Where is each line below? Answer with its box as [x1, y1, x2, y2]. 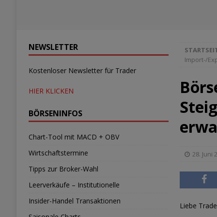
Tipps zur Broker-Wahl [28, 164, 98, 173]
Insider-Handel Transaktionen [28, 196, 121, 205]
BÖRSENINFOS [28, 108, 82, 119]
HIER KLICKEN [28, 86, 74, 95]
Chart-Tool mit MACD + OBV [28, 132, 119, 141]
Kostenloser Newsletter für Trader [28, 66, 136, 75]
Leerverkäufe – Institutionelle [28, 180, 120, 189]
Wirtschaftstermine [28, 148, 88, 157]
